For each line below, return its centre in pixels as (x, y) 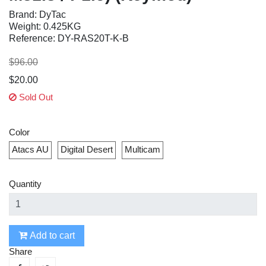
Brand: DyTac (37, 15)
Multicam (142, 149)
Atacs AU (30, 149)
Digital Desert (87, 149)
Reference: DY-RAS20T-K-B (69, 38)
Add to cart (51, 235)
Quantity (25, 184)
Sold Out (35, 97)
